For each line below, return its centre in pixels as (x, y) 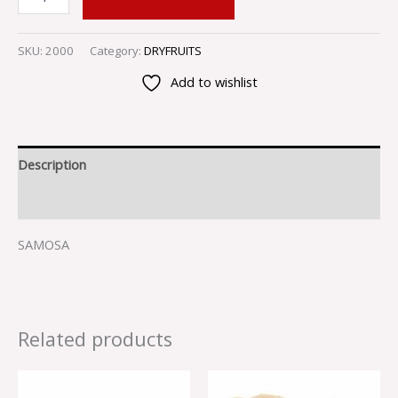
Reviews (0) (51, 201)
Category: (117, 50)
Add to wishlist (214, 82)
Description (52, 164)
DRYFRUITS (173, 50)
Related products (95, 339)
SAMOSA (44, 245)
